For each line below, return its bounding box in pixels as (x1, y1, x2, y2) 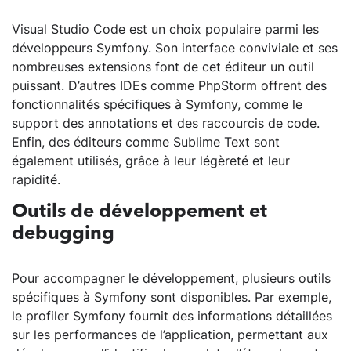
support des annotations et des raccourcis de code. (12, 114, 320, 132)
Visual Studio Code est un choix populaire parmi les (12, 20, 319, 38)
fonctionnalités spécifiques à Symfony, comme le (12, 96, 302, 114)
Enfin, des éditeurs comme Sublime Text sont (12, 133, 280, 151)
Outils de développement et (12, 203, 267, 223)
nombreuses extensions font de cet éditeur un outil (12, 58, 314, 76)
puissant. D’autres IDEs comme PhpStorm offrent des (12, 77, 327, 95)
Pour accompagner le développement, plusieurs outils (12, 270, 331, 288)
